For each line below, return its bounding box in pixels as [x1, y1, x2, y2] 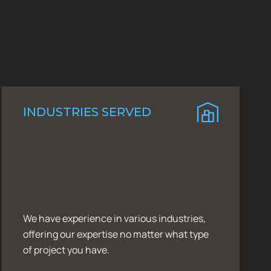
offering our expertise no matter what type [22, 227, 209, 241]
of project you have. [22, 243, 109, 256]
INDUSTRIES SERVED [22, 105, 151, 120]
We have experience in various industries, [22, 211, 206, 225]
